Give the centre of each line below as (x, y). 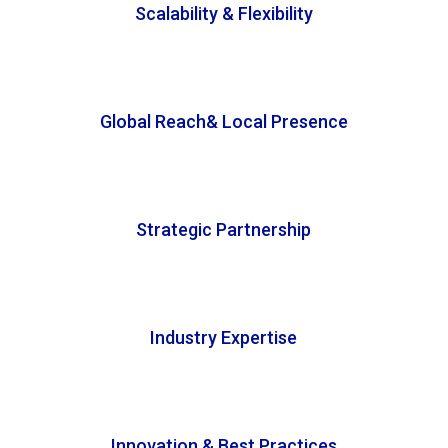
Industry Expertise (224, 337)
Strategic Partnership (224, 229)
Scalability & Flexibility (223, 13)
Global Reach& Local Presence (223, 121)
